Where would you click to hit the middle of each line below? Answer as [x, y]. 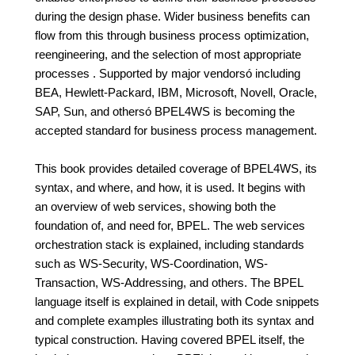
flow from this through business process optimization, [172, 35]
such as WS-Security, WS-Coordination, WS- [151, 263]
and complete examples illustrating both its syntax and [174, 321]
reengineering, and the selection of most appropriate [168, 54]
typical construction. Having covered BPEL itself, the [170, 340]
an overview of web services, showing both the [155, 206]
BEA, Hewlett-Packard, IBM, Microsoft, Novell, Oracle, [176, 92]
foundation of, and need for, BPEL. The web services [170, 225]
